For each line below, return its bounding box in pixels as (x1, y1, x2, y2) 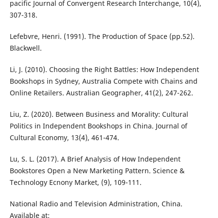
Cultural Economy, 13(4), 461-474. (9, 133, 119, 143)
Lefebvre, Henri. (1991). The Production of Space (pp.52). (9, 32, 195, 41)
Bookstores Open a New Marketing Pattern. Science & (9, 166, 184, 176)
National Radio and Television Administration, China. (9, 199, 182, 209)
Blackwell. (9, 43, 42, 53)
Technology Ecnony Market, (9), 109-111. (9, 178, 142, 187)
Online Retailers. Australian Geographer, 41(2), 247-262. (9, 88, 193, 98)
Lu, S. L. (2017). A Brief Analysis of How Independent (9, 154, 181, 164)
